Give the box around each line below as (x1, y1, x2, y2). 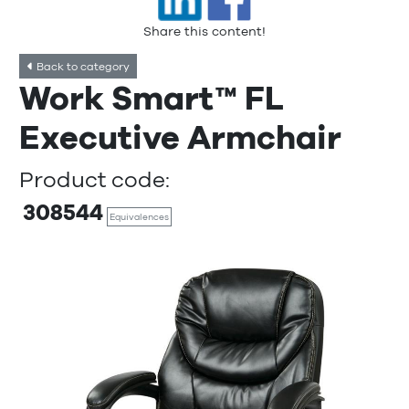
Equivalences (109, 212, 169, 223)
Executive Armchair (19, 118, 341, 158)
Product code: (19, 167, 170, 193)
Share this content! (143, 24, 266, 39)
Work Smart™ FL (19, 79, 284, 119)
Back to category (34, 59, 131, 73)
